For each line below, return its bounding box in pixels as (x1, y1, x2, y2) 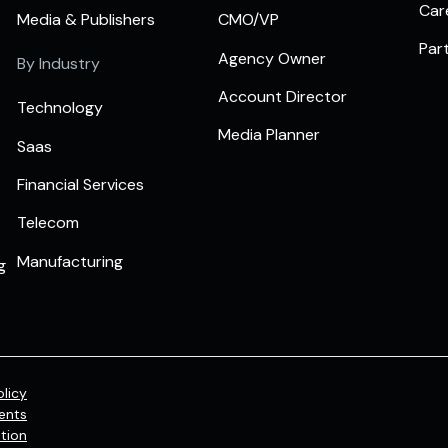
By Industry (17, 53, 101, 75)
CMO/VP (217, 9, 279, 31)
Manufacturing (17, 250, 124, 272)
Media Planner (217, 124, 320, 146)
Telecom (17, 212, 80, 234)
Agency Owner (217, 47, 326, 69)
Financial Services (17, 173, 145, 195)
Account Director (217, 85, 347, 107)
